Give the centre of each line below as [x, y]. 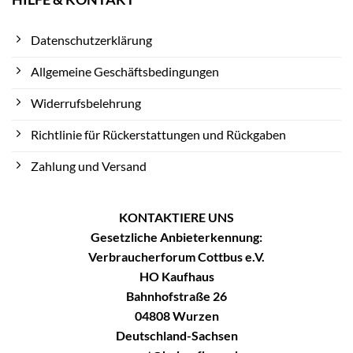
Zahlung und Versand [89, 165]
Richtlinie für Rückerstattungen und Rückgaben [158, 134]
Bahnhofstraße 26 [176, 296]
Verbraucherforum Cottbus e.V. [176, 257]
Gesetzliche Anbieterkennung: [176, 237]
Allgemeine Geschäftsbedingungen [125, 71]
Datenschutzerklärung [91, 39]
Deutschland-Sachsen [176, 336]
